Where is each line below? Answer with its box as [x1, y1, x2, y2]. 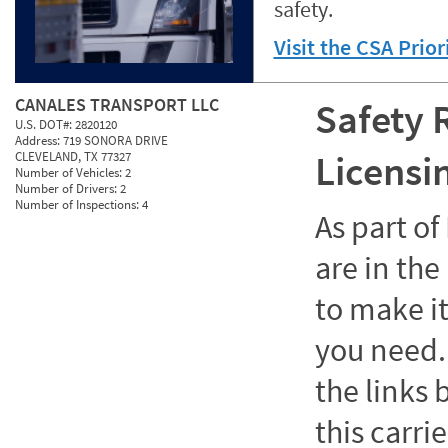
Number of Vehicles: [15, 164, 125, 181]
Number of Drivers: [15, 180, 120, 197]
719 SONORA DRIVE [63, 132, 168, 149]
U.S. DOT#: [15, 116, 75, 133]
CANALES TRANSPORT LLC [15, 93, 219, 116]
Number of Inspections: [15, 196, 142, 213]
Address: [15, 132, 63, 149]
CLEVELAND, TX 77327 [15, 148, 131, 165]
